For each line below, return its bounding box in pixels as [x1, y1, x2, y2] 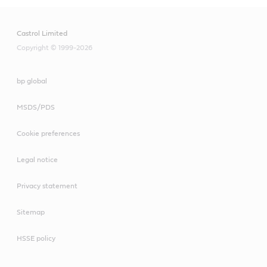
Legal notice [17, 156, 58, 163]
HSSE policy [17, 234, 55, 242]
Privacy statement [17, 182, 77, 190]
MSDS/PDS [17, 103, 55, 111]
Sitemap [17, 208, 45, 216]
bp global [17, 77, 47, 85]
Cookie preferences [17, 129, 80, 137]
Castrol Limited [17, 29, 67, 37]
